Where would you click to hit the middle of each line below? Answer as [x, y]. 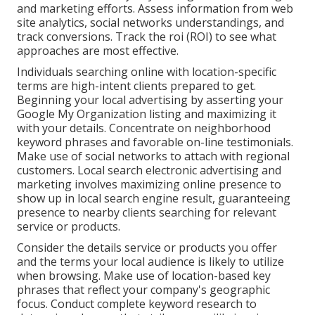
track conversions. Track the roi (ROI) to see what [147, 37]
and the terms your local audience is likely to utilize [150, 262]
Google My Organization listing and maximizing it [147, 114]
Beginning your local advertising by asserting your [150, 100]
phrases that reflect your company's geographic [143, 290]
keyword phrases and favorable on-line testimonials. [155, 142]
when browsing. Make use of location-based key [144, 276]
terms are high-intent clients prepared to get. [136, 86]
